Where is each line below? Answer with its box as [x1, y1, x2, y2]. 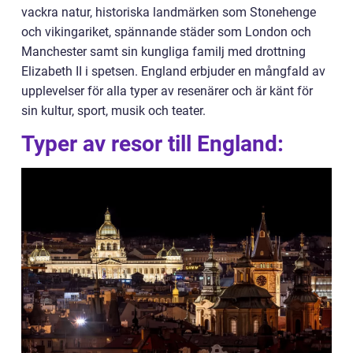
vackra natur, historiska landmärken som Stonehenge [21, 5, 316, 20]
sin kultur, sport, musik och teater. [21, 103, 206, 118]
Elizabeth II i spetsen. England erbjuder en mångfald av [21, 64, 325, 79]
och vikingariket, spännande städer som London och [21, 24, 311, 39]
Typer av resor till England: [21, 131, 284, 157]
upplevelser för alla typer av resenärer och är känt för [21, 84, 313, 98]
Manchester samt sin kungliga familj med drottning [21, 44, 306, 59]
